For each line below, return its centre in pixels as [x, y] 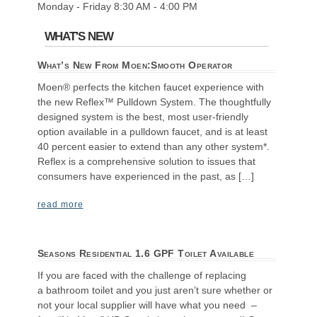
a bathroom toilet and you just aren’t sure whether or [155, 290]
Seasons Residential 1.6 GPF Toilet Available [146, 253]
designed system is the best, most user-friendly [143, 117]
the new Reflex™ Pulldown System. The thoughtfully [154, 102]
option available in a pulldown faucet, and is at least [152, 132]
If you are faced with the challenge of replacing [142, 275]
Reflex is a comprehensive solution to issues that [146, 162]
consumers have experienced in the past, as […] [145, 177]
